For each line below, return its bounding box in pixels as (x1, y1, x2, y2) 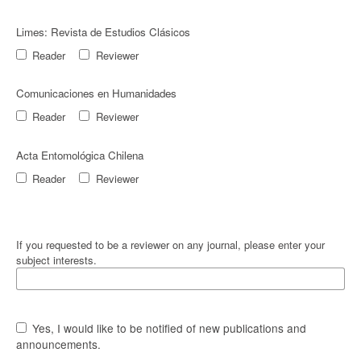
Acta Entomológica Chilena (15, 147, 143, 163)
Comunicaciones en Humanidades (15, 85, 176, 102)
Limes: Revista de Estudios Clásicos (15, 24, 190, 40)
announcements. (15, 335, 101, 352)
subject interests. (15, 251, 97, 268)
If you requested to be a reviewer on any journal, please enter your (15, 236, 325, 252)
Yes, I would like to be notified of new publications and (29, 319, 307, 336)
